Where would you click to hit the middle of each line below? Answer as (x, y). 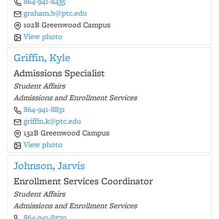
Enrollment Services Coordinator (83, 181)
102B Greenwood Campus (66, 25)
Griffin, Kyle (42, 57)
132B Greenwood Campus (66, 133)
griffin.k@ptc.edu (52, 121)
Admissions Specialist (59, 73)
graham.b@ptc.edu (55, 13)
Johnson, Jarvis (49, 165)
